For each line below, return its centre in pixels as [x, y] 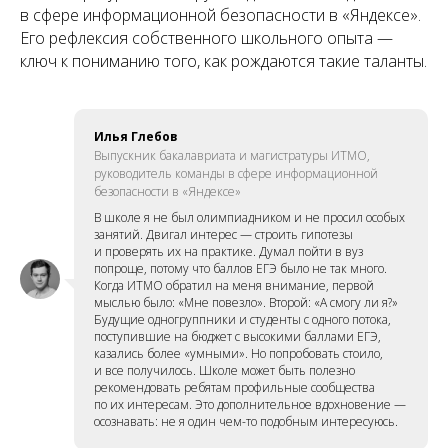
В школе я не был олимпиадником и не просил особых [249, 217]
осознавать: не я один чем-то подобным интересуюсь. [246, 421]
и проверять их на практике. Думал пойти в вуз [228, 251]
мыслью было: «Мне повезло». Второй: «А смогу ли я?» [246, 302]
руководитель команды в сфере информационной [236, 173]
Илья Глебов [136, 136]
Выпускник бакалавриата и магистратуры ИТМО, [232, 155]
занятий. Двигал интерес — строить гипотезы [223, 234]
